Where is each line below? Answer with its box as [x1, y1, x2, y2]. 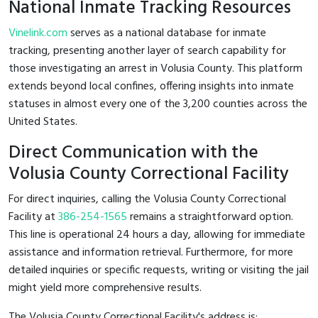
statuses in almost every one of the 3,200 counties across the [9, 94, 307, 114]
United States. [9, 112, 77, 131]
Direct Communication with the [9, 138, 258, 168]
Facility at [9, 207, 58, 226]
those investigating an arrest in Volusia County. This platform [9, 59, 302, 78]
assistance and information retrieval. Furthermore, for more [9, 243, 293, 262]
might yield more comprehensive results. [9, 278, 202, 297]
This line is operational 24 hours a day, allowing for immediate [9, 225, 305, 244]
